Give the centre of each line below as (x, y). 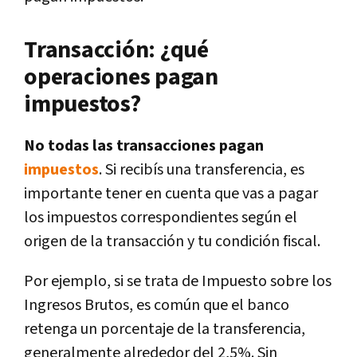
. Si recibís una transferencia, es (202, 169)
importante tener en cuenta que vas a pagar (171, 193)
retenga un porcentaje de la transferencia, (165, 329)
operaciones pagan (121, 77)
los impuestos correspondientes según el (161, 217)
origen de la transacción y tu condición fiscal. (172, 241)
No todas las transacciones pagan (144, 145)
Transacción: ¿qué (116, 50)
